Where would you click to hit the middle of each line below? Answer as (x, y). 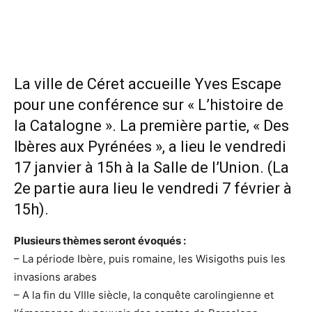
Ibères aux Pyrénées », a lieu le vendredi (150, 147)
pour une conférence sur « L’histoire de (149, 105)
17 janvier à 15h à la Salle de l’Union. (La (151, 168)
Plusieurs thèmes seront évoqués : (100, 241)
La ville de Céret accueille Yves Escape (148, 84)
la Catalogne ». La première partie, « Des (151, 126)
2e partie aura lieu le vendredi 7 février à (153, 189)
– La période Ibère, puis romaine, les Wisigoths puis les (150, 259)
